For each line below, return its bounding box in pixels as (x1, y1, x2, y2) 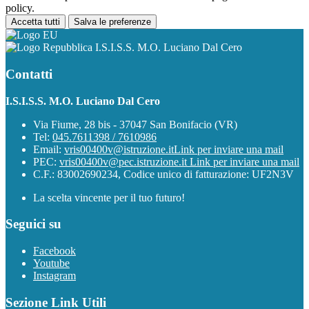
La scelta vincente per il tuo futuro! (33, 191, 185, 203)
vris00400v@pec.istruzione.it (59, 155, 190, 168)
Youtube (33, 257, 70, 269)
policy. (6, 2, 34, 14)
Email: (33, 143, 64, 155)
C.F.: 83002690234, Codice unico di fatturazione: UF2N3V (33, 168, 294, 180)
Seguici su (6, 217, 61, 232)
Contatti (6, 66, 52, 81)
